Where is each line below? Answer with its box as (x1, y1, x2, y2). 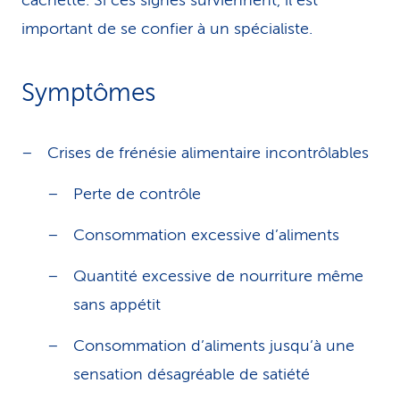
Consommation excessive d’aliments (73, 226, 339, 244)
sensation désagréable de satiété (73, 365, 310, 383)
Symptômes (21, 79, 155, 106)
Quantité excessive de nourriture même (73, 267, 363, 285)
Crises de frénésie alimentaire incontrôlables (47, 144, 369, 162)
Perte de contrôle (73, 185, 201, 203)
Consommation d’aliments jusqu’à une (73, 337, 354, 354)
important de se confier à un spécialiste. (21, 20, 312, 37)
